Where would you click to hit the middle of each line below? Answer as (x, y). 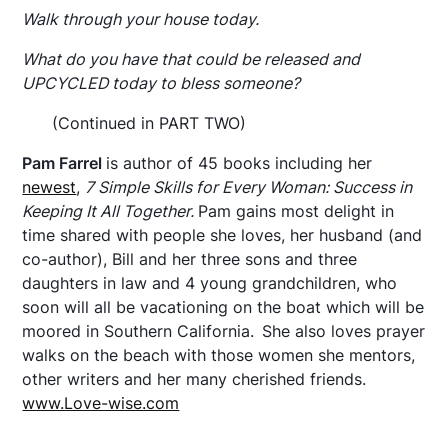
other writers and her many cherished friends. (194, 378)
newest (49, 186)
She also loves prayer (344, 330)
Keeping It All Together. (108, 210)
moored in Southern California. (138, 330)
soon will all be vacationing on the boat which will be (223, 306)
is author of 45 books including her (239, 162)
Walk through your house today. (141, 18)
